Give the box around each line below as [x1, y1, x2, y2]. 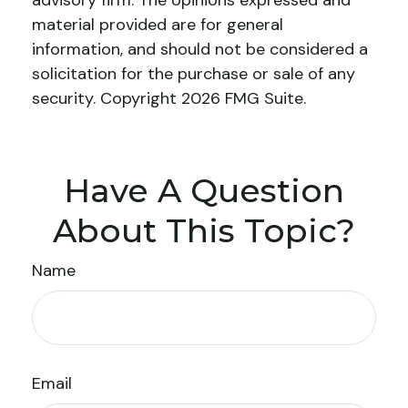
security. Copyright [32, 87, 181, 109]
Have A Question [64, 170, 344, 210]
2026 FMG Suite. [181, 87, 306, 109]
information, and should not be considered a [32, 38, 368, 60]
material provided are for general [32, 14, 283, 36]
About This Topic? [53, 210, 355, 250]
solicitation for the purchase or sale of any [32, 63, 355, 85]
